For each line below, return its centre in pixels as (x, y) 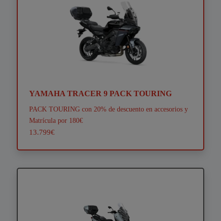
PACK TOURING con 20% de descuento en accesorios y (108, 109)
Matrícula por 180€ (56, 120)
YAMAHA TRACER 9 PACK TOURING (100, 93)
